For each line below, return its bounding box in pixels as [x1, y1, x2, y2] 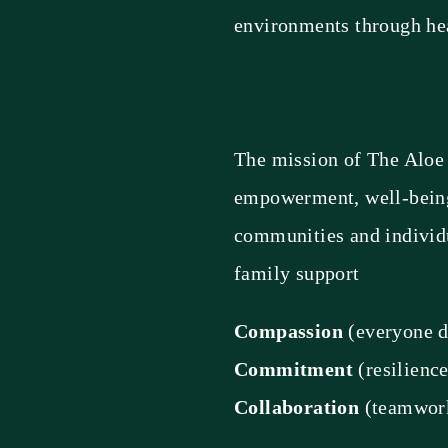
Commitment [234, 358, 353, 381]
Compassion [234, 320, 343, 343]
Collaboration [234, 396, 360, 419]
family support [234, 262, 360, 285]
